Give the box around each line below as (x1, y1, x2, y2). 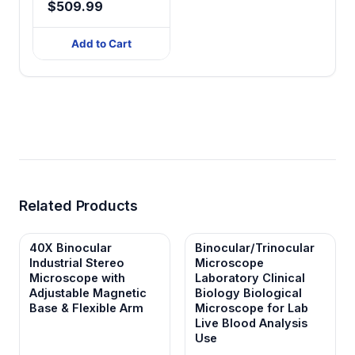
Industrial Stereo (29, 255, 124, 269)
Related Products (19, 197, 139, 214)
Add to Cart (71, 36, 132, 50)
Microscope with (29, 270, 125, 284)
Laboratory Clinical (195, 270, 305, 284)
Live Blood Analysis (195, 315, 307, 330)
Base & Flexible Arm (29, 300, 143, 315)
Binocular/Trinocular (195, 240, 315, 254)
